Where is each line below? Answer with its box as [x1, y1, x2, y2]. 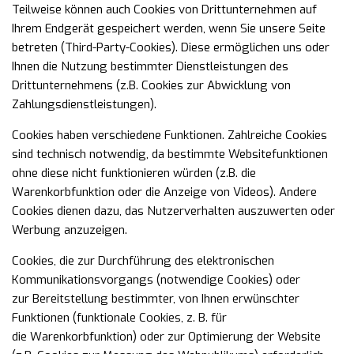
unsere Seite [259, 21, 326, 36]
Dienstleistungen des [176, 58, 288, 74]
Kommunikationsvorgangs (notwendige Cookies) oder [12, 272, 300, 288]
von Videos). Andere [210, 184, 317, 200]
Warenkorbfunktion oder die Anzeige [12, 184, 210, 200]
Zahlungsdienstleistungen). [12, 96, 156, 112]
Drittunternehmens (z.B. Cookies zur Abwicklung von [12, 77, 291, 93]
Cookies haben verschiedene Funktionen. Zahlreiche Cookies [12, 127, 327, 143]
